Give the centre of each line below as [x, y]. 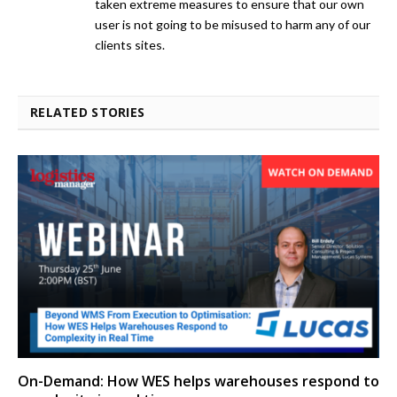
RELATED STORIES [88, 112]
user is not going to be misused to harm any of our [233, 24]
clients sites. [130, 44]
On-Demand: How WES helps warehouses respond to [198, 381]
